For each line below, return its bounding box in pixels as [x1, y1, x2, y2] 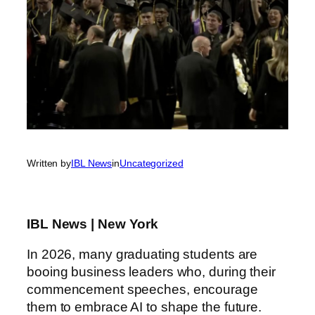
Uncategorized [120, 157, 184, 169]
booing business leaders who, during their [27, 264, 276, 280]
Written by [27, 157, 71, 169]
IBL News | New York [27, 216, 159, 231]
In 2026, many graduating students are [27, 247, 258, 262]
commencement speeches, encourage [27, 282, 258, 297]
